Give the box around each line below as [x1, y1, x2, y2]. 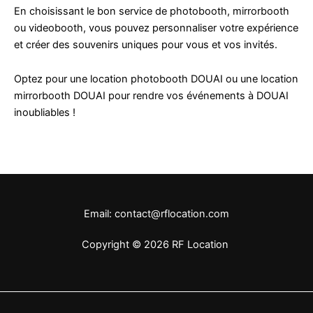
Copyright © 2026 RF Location [82, 238, 231, 252]
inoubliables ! [14, 106, 75, 119]
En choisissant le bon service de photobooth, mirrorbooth [14, 4, 289, 17]
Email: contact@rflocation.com [84, 208, 229, 221]
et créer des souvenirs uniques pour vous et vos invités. [14, 38, 277, 51]
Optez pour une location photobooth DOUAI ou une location [14, 73, 298, 86]
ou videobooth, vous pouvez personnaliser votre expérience [14, 21, 298, 34]
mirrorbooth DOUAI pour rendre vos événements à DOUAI [14, 89, 289, 103]
